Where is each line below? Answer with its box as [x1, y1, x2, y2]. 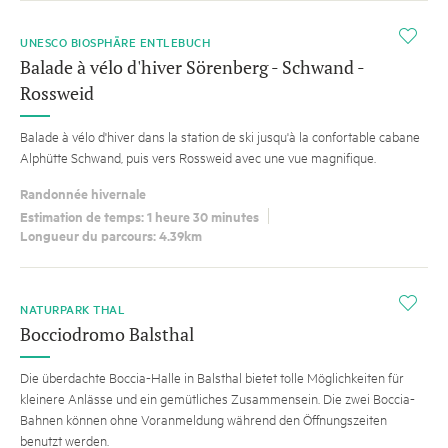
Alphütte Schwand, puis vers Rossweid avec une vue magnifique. [20, 147, 376, 166]
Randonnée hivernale [20, 183, 146, 204]
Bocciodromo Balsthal [20, 321, 194, 346]
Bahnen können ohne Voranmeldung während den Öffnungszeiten [20, 409, 387, 428]
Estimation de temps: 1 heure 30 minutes [20, 205, 259, 226]
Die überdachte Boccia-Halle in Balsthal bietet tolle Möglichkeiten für [20, 367, 404, 386]
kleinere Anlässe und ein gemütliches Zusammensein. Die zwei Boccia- [20, 388, 415, 407]
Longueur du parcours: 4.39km [20, 224, 202, 245]
